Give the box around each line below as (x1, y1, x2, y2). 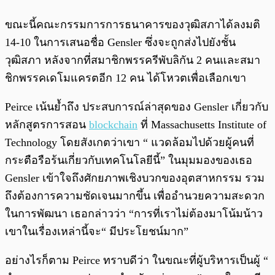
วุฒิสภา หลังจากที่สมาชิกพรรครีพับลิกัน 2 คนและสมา (5, 54, 260, 67)
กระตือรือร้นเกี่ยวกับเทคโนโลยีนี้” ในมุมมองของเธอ (5, 154, 252, 167)
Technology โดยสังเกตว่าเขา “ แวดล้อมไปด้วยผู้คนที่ (5, 136, 254, 149)
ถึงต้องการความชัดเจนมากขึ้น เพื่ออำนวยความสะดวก (5, 190, 265, 203)
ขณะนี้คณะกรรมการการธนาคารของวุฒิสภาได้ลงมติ (5, 18, 260, 31)
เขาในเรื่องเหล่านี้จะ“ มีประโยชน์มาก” (5, 225, 192, 238)
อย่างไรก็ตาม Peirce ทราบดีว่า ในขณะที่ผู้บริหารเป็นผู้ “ (5, 254, 268, 267)
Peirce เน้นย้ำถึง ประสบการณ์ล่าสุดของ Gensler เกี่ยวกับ (5, 101, 268, 114)
